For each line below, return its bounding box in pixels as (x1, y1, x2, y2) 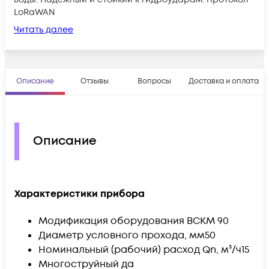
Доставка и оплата (189, 76, 259, 86)
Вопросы (137, 76, 171, 86)
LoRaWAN (14, 6, 55, 18)
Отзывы (80, 76, 109, 86)
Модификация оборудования (38, 214, 187, 228)
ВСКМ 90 (187, 214, 229, 228)
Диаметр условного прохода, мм (38, 229, 205, 243)
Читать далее (14, 23, 73, 35)
